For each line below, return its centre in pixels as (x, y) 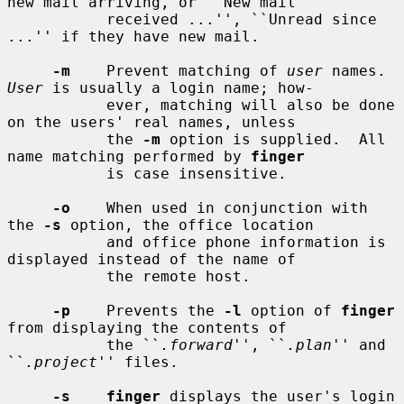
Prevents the (147, 310)
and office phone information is (57, 242)
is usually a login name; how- (179, 87)
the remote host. (57, 276)
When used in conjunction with (219, 207)
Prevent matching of (179, 70)
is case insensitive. (57, 173)
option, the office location (188, 225)
